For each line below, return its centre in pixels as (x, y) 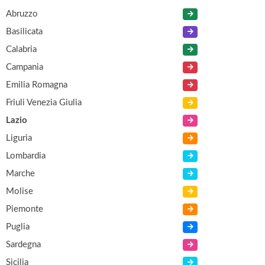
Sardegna (23, 245)
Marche (20, 174)
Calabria (21, 49)
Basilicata (24, 32)
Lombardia (26, 156)
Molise (20, 191)
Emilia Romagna (37, 85)
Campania (25, 67)
